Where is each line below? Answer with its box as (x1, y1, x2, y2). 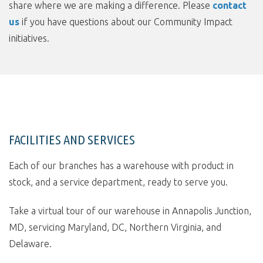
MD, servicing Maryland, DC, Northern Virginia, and (9, 221, 221, 232)
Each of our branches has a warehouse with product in (9, 160, 234, 171)
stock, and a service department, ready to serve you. (9, 176, 228, 187)
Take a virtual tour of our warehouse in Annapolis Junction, (9, 205, 251, 216)
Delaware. (9, 238, 52, 249)
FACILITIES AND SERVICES (9, 131, 135, 147)
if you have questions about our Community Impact (19, 16, 232, 27)
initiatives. (9, 32, 49, 43)
